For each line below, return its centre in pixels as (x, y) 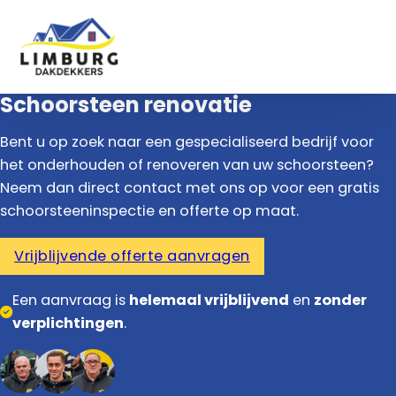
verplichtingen (68, 323)
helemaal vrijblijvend (209, 300)
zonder (340, 300)
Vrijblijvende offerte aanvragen (132, 255)
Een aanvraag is (71, 300)
